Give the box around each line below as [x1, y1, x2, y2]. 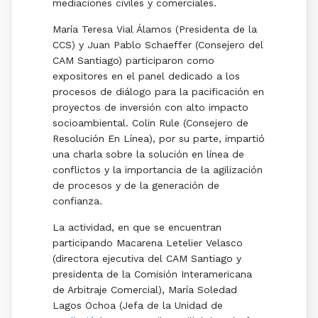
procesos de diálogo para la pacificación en [52, 86, 264, 98]
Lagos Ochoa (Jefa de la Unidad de [52, 300, 223, 312]
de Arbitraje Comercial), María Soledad [52, 284, 237, 296]
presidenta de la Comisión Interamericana [52, 268, 252, 280]
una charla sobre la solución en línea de [52, 148, 244, 160]
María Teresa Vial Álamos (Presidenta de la [52, 23, 257, 35]
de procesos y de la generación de [52, 180, 219, 192]
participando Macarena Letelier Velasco [52, 237, 243, 249]
